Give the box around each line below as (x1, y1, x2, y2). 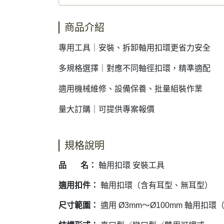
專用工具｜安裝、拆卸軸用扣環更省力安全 (58, 43, 210, 52)
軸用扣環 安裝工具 (96, 161, 164, 169)
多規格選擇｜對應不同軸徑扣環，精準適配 (58, 64, 210, 72)
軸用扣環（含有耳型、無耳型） (98, 181, 212, 189)
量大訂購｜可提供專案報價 (58, 105, 154, 113)
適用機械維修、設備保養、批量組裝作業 (58, 84, 202, 93)
